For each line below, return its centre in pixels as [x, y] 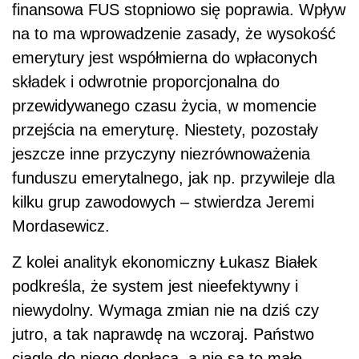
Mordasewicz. [61, 226]
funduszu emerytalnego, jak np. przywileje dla [173, 178]
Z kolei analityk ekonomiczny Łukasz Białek [165, 262]
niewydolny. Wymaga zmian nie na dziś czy [165, 311]
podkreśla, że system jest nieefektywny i [155, 286]
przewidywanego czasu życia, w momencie [164, 106]
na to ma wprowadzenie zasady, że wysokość [174, 34]
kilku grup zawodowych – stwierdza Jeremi [163, 202]
